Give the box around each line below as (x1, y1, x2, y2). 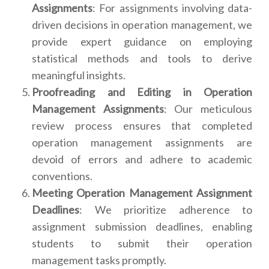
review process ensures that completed (32, 119, 252, 133)
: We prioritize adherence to (79, 203, 252, 217)
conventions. (32, 169, 92, 183)
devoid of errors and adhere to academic (32, 153, 252, 166)
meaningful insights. (32, 68, 125, 82)
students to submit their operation (32, 237, 252, 250)
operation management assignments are (32, 136, 252, 150)
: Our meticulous (163, 102, 253, 116)
